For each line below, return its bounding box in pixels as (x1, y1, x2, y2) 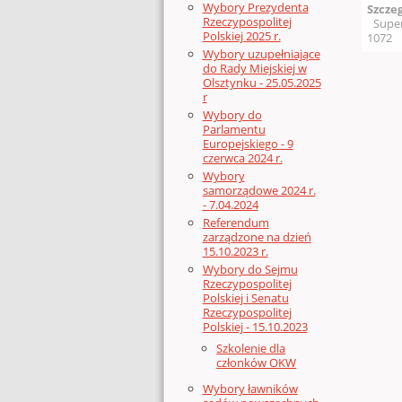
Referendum (202, 214, 269, 232)
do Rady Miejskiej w (202, 60, 307, 77)
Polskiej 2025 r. (202, 28, 281, 45)
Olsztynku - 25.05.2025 (202, 74, 321, 92)
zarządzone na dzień (202, 229, 311, 246)
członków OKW (216, 354, 297, 371)
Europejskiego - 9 (202, 135, 293, 153)
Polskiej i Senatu (202, 289, 289, 306)
